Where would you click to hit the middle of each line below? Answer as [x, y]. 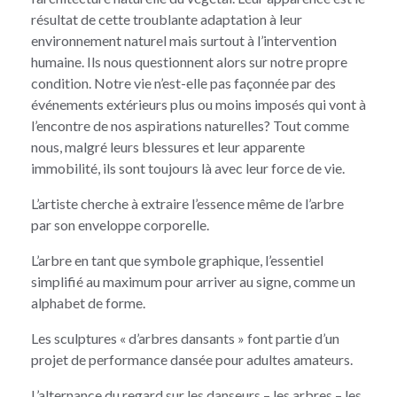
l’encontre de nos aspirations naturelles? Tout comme [190, 125]
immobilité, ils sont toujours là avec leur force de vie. [188, 167]
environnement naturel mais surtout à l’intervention [184, 40]
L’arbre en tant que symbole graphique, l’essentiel [177, 260]
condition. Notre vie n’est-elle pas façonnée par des [183, 82]
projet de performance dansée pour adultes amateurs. [192, 359]
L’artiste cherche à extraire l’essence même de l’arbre [187, 203]
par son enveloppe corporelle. [120, 224]
